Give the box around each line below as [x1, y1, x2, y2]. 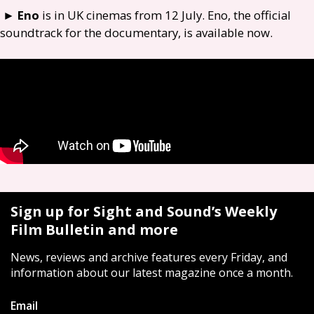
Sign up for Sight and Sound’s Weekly [11, 201, 277, 221]
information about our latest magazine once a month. [11, 264, 293, 280]
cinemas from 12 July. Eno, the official [83, 6, 291, 23]
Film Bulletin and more [11, 219, 178, 239]
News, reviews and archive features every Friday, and [11, 249, 287, 265]
